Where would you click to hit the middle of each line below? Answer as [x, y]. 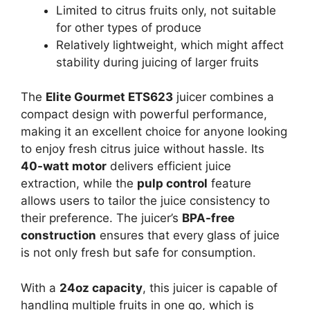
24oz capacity [101, 288]
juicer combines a [224, 97]
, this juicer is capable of [210, 288]
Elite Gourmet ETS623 [109, 97]
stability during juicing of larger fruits [157, 62]
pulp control [172, 184]
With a [40, 288]
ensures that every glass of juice [188, 236]
